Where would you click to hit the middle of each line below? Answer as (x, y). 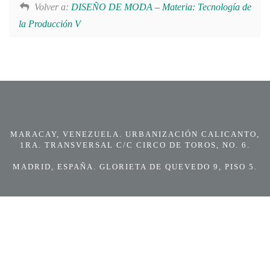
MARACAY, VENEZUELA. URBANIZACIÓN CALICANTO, (135, 134)
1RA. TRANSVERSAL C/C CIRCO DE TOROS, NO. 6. (135, 145)
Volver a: (52, 7)
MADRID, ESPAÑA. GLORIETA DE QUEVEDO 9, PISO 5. (135, 167)
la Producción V (50, 24)
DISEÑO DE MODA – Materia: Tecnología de (161, 7)
